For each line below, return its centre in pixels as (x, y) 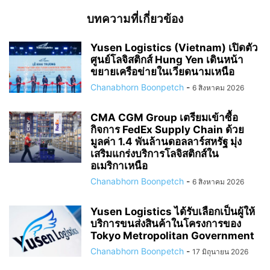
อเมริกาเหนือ (119, 165)
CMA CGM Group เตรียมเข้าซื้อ (164, 117)
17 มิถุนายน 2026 (220, 251)
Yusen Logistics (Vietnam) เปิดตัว (174, 47)
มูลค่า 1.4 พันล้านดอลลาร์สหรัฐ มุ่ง (166, 141)
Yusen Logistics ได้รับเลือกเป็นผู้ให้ (173, 211)
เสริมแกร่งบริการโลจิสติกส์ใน (155, 153)
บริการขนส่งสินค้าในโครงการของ (166, 223)
